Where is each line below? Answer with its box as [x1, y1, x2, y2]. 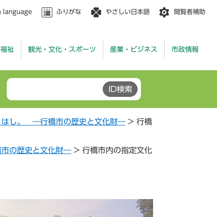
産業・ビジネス [110, 46, 157, 53]
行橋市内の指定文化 [82, 146, 152, 154]
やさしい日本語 [106, 9, 150, 15]
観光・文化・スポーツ [28, 46, 96, 53]
